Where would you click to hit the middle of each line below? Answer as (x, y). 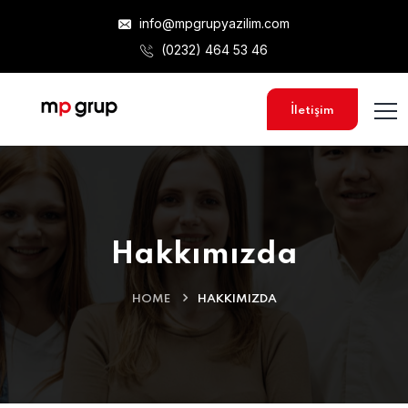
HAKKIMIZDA (237, 299)
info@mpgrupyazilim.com (213, 23)
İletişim (312, 111)
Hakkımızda (204, 255)
